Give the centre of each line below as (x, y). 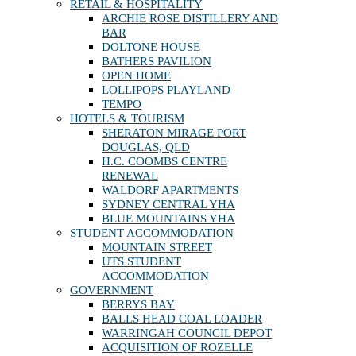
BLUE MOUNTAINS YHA (168, 218)
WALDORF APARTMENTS (170, 190)
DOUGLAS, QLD (146, 147)
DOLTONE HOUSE (151, 46)
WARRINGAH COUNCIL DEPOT (187, 333)
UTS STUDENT (141, 261)
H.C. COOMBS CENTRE (164, 161)
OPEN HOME (136, 75)
